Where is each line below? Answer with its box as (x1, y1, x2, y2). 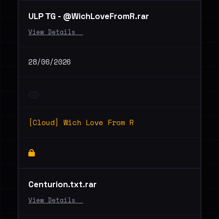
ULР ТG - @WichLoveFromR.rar (28, 11, 149, 22)
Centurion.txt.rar (28, 179, 97, 190)
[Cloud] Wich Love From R (28, 117, 134, 128)
